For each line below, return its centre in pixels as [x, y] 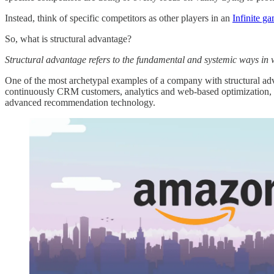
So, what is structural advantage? [68, 39]
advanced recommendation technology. [80, 103]
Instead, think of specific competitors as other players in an [119, 18]
